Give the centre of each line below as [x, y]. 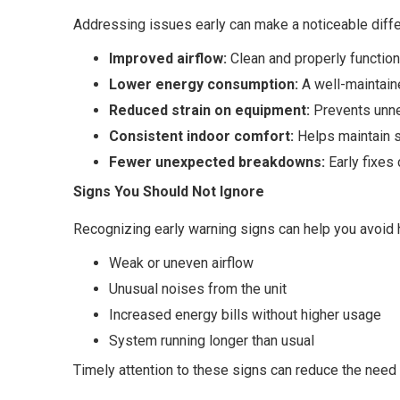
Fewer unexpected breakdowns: [217, 162]
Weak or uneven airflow [183, 263]
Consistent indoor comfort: [201, 136]
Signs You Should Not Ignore [169, 192]
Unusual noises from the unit [200, 289]
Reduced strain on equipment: [209, 110]
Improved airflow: [168, 58]
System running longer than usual [213, 341]
